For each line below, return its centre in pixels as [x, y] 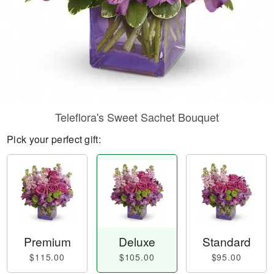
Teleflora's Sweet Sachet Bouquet [137, 117]
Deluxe [137, 242]
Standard [226, 242]
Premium [47, 242]
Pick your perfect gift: [54, 139]
